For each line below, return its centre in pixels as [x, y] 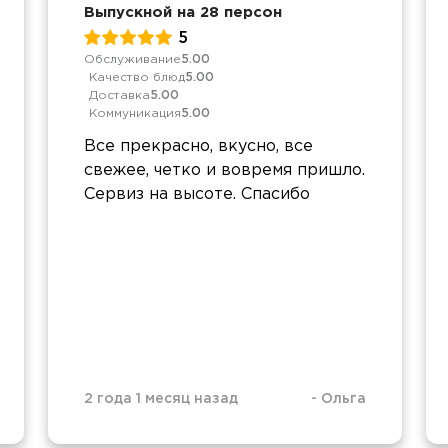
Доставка [119, 95]
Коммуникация [135, 113]
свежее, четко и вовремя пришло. [224, 170]
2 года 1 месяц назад [161, 398]
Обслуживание [132, 59]
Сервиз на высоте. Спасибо [197, 194]
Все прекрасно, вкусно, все [198, 146]
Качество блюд [137, 77]
